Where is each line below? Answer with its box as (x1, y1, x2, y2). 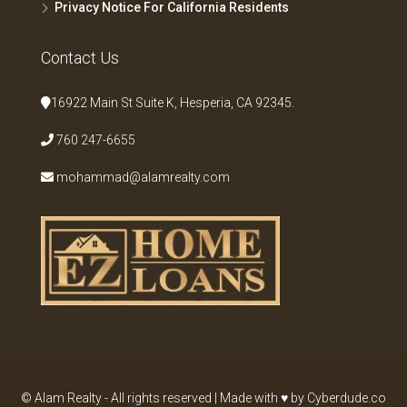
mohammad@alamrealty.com (54, 170, 230, 185)
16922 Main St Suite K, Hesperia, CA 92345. (51, 95, 294, 111)
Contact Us (41, 48, 119, 68)
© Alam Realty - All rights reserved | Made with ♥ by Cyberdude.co (21, 390, 386, 405)
